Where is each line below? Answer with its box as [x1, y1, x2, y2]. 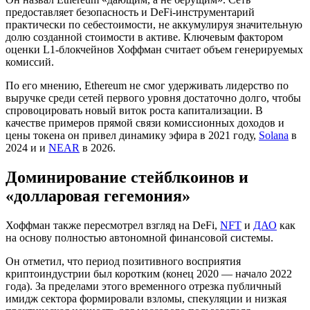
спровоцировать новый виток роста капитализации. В [6, 104, 263, 116]
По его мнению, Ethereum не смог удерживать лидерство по [6, 79, 289, 91]
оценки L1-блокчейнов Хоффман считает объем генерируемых [6, 43, 303, 55]
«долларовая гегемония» [6, 186, 190, 205]
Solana [259, 129, 289, 141]
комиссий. [6, 55, 54, 68]
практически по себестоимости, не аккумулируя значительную [6, 18, 302, 30]
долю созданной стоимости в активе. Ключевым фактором [6, 30, 283, 43]
